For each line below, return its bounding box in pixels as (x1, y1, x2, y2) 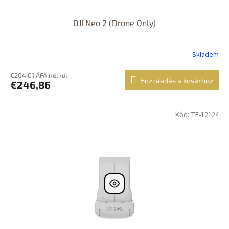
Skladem (192, 50, 219, 60)
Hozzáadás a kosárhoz (140, 76, 213, 85)
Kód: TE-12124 (175, 109, 219, 120)
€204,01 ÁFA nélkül (10, 71, 67, 79)
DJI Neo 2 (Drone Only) (73, 17, 156, 28)
